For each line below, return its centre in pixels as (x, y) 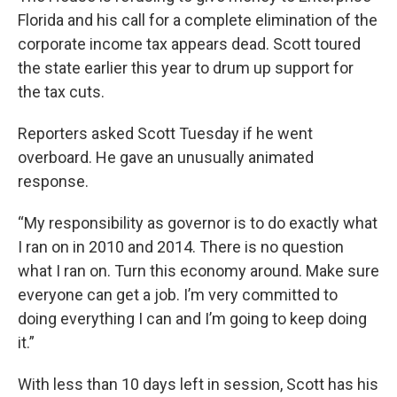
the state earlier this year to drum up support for (186, 68)
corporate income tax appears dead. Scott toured (189, 44)
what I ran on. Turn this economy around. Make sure (198, 271)
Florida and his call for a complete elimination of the (198, 20)
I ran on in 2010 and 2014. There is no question (181, 247)
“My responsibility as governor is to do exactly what (198, 223)
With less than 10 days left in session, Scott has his (198, 384)
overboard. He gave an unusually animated (166, 157)
